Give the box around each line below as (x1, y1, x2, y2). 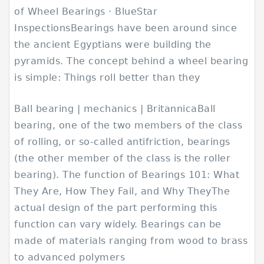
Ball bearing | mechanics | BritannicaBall (14, 103, 216, 114)
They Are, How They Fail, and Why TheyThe (14, 186, 230, 197)
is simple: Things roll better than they (14, 72, 204, 83)
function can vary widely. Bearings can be (14, 219, 222, 230)
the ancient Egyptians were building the (14, 39, 212, 50)
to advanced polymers (14, 252, 126, 263)
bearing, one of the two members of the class (14, 120, 243, 131)
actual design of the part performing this (14, 202, 217, 213)
